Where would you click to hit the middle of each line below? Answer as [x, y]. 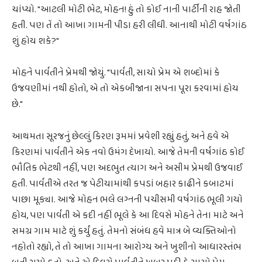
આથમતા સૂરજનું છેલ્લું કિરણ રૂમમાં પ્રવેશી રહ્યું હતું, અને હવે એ [120, 136]
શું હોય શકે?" [35, 42]
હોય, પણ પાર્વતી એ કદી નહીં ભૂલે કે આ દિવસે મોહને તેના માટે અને [128, 215]
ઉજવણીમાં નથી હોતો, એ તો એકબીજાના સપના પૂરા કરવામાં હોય [125, 89]
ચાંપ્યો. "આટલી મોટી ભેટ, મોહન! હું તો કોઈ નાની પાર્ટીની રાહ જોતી [126, 10]
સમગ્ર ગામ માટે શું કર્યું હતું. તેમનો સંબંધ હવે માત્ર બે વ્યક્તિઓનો [124, 231]
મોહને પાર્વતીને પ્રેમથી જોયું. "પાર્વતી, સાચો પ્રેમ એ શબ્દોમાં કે [116, 73]
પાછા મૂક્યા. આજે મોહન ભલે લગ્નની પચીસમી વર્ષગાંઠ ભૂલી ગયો [127, 199]
